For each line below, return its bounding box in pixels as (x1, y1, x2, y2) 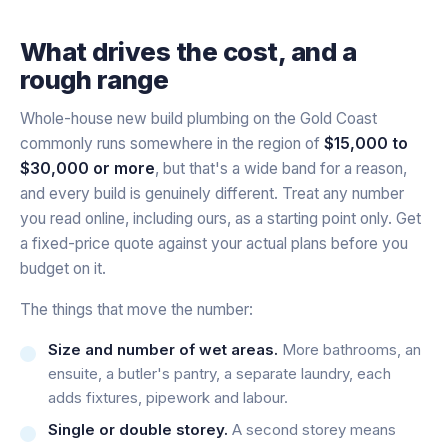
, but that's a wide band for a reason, (155, 158, 407, 178)
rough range (20, 63, 169, 95)
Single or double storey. (48, 419, 228, 439)
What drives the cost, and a (20, 35, 357, 67)
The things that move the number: (20, 299, 253, 319)
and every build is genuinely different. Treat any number (20, 183, 404, 203)
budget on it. (20, 258, 106, 278)
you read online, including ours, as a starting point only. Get (20, 208, 421, 228)
